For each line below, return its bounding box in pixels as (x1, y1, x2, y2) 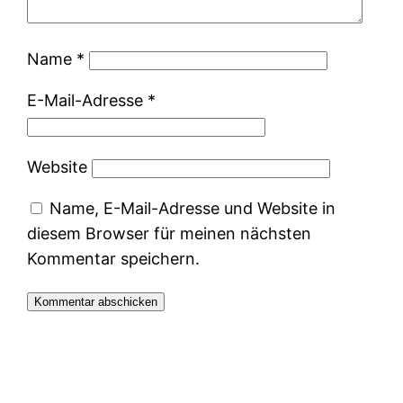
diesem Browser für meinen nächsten (27, 223, 312, 243)
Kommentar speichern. (27, 248, 201, 268)
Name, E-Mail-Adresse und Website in (49, 198, 336, 218)
